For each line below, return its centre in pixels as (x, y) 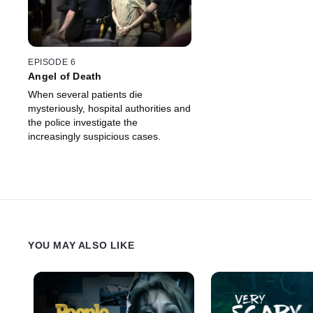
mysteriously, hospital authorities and (109, 108)
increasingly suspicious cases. (94, 136)
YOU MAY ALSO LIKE (81, 245)
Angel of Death (65, 76)
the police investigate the (83, 122)
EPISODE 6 (52, 62)
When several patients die (85, 94)
